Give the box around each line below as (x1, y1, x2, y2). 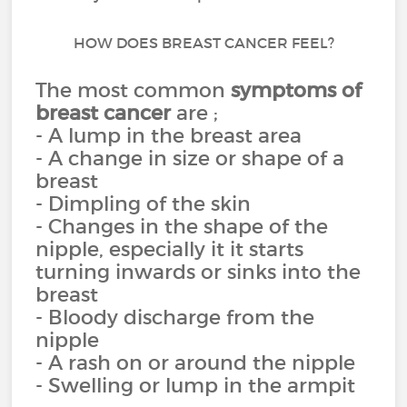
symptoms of (231, 77, 362, 103)
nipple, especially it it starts (35, 236, 304, 262)
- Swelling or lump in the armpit (35, 372, 356, 398)
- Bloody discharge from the (35, 304, 315, 330)
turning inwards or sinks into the (35, 259, 362, 284)
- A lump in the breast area (35, 123, 303, 148)
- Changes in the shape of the (35, 213, 329, 239)
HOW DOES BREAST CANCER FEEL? (73, 34, 334, 52)
